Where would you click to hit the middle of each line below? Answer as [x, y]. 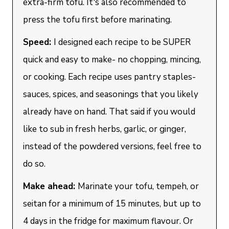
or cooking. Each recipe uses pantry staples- [110, 77]
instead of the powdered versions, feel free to [112, 146]
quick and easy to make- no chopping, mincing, [112, 60]
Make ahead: [51, 186]
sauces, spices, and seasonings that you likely [111, 94]
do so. [35, 164]
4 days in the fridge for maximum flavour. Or [108, 221]
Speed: [39, 42]
